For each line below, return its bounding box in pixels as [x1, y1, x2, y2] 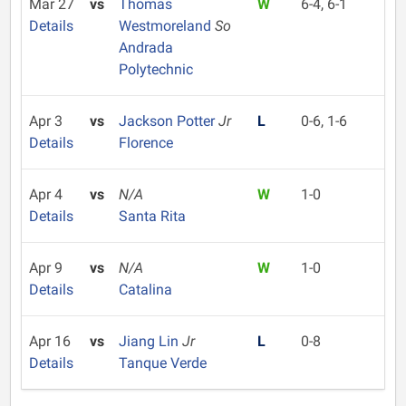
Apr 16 [29, 333, 71, 350]
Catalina [118, 281, 172, 298]
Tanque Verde [118, 354, 207, 372]
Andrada [118, 39, 173, 56]
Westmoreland [118, 17, 215, 34]
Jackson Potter [118, 112, 218, 130]
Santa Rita [118, 208, 186, 225]
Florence [118, 134, 173, 151]
